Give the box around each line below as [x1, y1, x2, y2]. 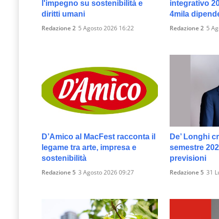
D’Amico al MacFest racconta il [42, 132, 155, 141]
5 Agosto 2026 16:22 [78, 24, 134, 33]
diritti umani [42, 10, 85, 19]
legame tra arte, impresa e [42, 143, 136, 152]
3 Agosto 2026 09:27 [78, 168, 134, 177]
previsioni [169, 154, 206, 163]
